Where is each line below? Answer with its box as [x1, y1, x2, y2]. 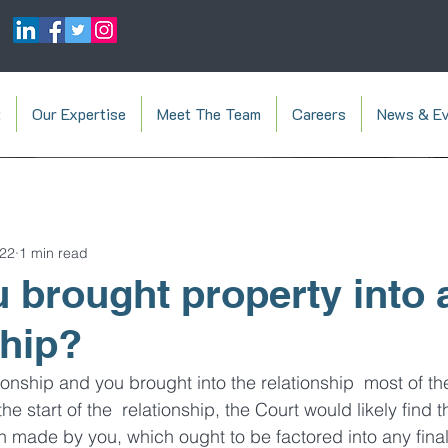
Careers [292, 103, 346, 124]
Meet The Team [157, 103, 261, 124]
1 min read [19, 243, 88, 262]
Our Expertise [32, 103, 126, 124]
